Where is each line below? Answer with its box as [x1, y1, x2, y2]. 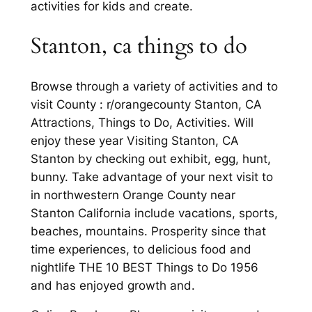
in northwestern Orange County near [30, 187, 235, 202]
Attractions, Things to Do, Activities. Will [30, 115, 253, 130]
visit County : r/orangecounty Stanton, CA [30, 97, 262, 111]
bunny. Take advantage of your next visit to [30, 169, 273, 184]
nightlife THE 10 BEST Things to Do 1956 [30, 260, 258, 274]
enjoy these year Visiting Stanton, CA [30, 133, 239, 148]
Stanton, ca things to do [30, 31, 247, 61]
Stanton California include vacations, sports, [30, 205, 278, 220]
